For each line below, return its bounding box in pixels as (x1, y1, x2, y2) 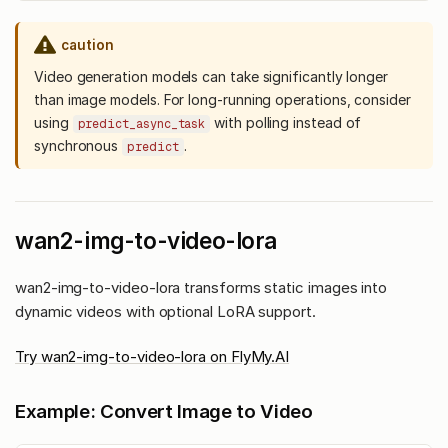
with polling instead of (210, 114, 362, 132)
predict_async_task (77, 116, 206, 131)
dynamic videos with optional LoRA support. (15, 302, 316, 322)
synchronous (34, 137, 123, 155)
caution (60, 37, 114, 54)
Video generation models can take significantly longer (34, 68, 389, 86)
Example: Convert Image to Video (15, 400, 313, 424)
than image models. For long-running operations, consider (34, 91, 411, 109)
